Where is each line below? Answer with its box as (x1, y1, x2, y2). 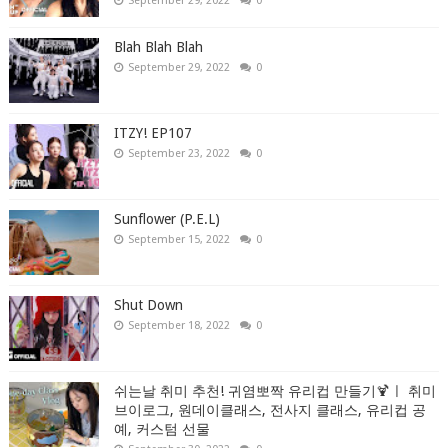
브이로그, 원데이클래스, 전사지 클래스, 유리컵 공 (113, 401, 426, 418)
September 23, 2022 (127, 146, 230, 160)
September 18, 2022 (127, 318, 230, 332)
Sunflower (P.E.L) (113, 210, 220, 227)
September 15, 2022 (127, 232, 230, 246)
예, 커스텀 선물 (113, 420, 210, 437)
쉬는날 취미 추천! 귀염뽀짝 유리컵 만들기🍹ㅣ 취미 (113, 382, 436, 399)
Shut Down (113, 296, 183, 313)
